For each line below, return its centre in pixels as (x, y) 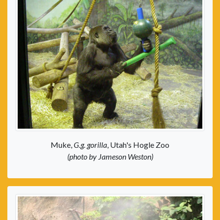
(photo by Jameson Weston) (110, 157)
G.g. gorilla (90, 145)
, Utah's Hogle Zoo (138, 145)
